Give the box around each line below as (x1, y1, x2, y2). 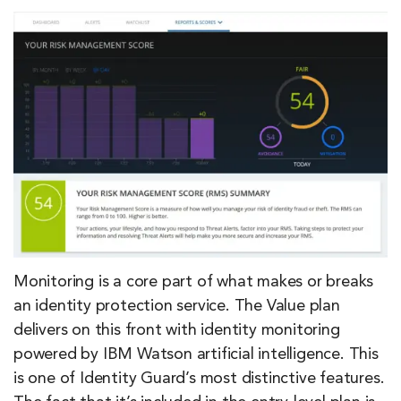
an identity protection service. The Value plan (13, 298, 340, 315)
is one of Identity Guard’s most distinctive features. (13, 371, 385, 388)
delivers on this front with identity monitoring (13, 322, 340, 339)
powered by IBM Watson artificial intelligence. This (13, 346, 379, 363)
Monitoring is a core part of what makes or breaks (13, 274, 374, 291)
